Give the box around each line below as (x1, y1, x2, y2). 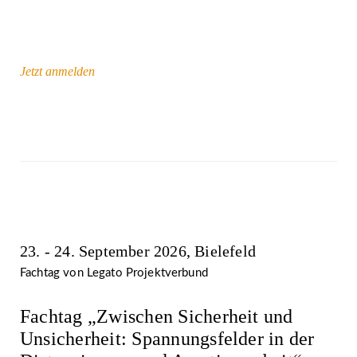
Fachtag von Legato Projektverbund (20, 266, 208, 279)
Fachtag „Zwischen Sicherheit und (20, 305, 293, 327)
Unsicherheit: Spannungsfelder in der (20, 328, 315, 349)
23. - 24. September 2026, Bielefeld (20, 241, 256, 260)
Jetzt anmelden (20, 64, 95, 78)
